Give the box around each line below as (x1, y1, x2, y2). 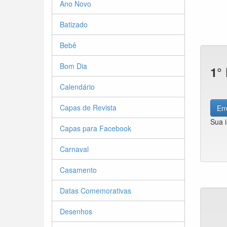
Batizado (60, 19, 88, 29)
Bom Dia (60, 61, 87, 71)
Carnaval (60, 144, 89, 154)
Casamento (60, 165, 97, 175)
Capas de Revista (60, 102, 117, 112)
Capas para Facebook (60, 123, 131, 133)
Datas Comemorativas (60, 185, 131, 196)
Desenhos (60, 206, 92, 216)
